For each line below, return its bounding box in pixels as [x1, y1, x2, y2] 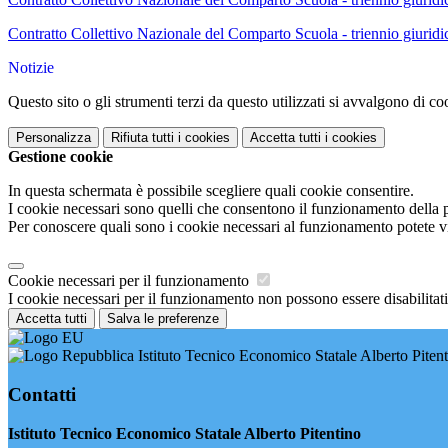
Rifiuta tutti [111, 130, 174, 146]
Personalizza [16, 130, 91, 146]
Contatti [8, 383, 76, 405]
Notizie [8, 59, 54, 77]
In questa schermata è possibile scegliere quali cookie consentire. [8, 182, 414, 200]
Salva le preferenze [107, 311, 219, 327]
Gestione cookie [8, 148, 113, 166]
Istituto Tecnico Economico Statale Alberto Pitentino [8, 424, 361, 442]
